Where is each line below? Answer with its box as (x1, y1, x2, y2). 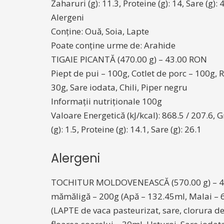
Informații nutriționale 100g (51, 95, 162, 107)
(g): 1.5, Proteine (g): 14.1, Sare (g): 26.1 (51, 123, 201, 135)
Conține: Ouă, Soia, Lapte (51, 25, 149, 37)
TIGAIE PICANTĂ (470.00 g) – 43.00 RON (51, 53, 207, 65)
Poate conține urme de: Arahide (51, 39, 175, 51)
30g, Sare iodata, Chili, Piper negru (51, 81, 187, 93)
